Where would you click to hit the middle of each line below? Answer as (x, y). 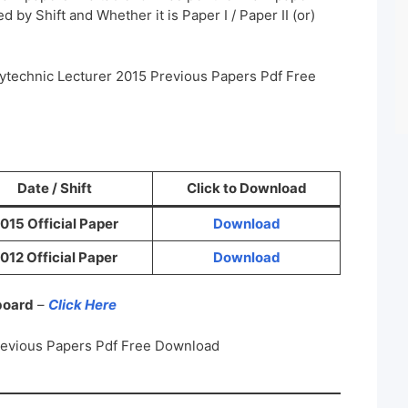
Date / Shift (55, 188)
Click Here (82, 305)
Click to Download (246, 188)
